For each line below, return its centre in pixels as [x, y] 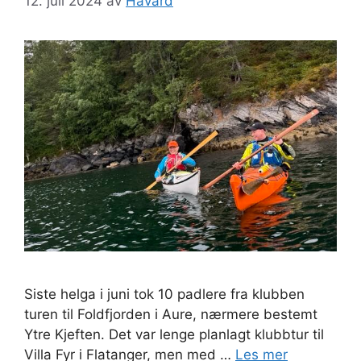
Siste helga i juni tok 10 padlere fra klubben [164, 294]
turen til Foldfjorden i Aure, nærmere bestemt [171, 314]
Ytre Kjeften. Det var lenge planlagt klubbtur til [174, 334]
